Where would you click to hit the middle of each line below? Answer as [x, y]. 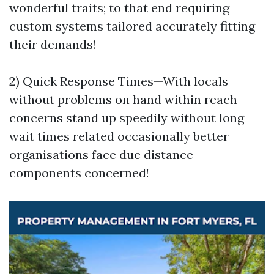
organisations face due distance [101, 154]
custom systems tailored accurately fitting [132, 26]
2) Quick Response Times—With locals [119, 81]
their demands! [53, 44]
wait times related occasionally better [119, 136]
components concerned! [79, 173]
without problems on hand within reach [123, 99]
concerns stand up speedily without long [127, 118]
